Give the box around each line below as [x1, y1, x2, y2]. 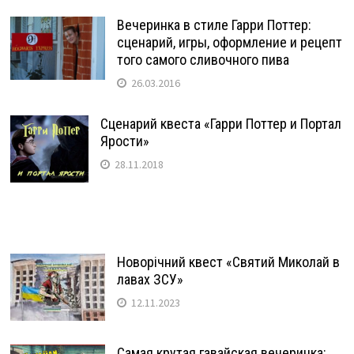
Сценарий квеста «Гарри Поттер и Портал [100, 115, 341, 133]
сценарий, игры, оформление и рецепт [116, 34, 342, 51]
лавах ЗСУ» [116, 271, 183, 288]
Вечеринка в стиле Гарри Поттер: [116, 17, 311, 34]
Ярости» [100, 133, 149, 150]
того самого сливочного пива [116, 51, 289, 69]
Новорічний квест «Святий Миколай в [116, 254, 340, 271]
